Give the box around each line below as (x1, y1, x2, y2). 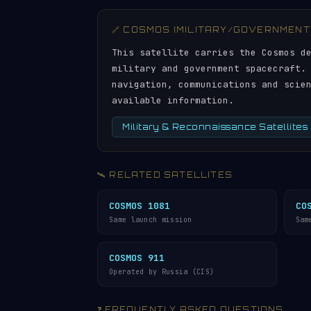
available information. (112, 94, 234, 106)
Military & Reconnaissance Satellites (122, 122, 308, 132)
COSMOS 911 (109, 252, 165, 264)
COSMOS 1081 (109, 200, 170, 212)
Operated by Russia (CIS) (109, 267, 215, 276)
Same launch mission (109, 215, 192, 224)
